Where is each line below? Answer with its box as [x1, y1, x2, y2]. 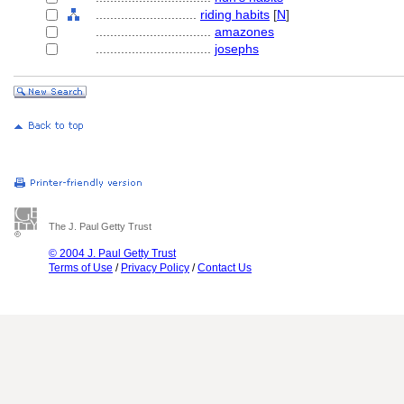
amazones [215, 24, 274, 39]
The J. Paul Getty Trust [49, 221, 151, 232]
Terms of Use [49, 262, 113, 274]
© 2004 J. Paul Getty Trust [49, 247, 176, 260]
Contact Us [197, 262, 252, 274]
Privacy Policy [121, 262, 189, 274]
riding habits [200, 7, 270, 22]
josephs [215, 41, 259, 56]
